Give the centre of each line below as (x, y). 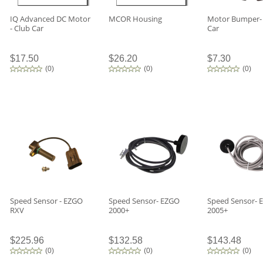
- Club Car (27, 28)
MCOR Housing (135, 19)
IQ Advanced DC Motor (50, 19)
